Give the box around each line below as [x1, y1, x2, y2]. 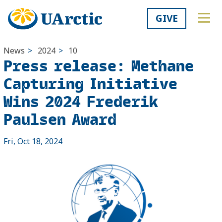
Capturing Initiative [3, 71, 177, 96]
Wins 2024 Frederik [3, 89, 158, 113]
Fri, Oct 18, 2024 [3, 136, 62, 147]
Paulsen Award [3, 107, 116, 131]
